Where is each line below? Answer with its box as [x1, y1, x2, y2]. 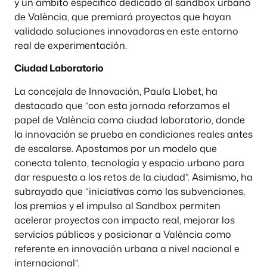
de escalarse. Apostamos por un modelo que [14, 141, 217, 155]
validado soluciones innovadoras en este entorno [14, 24, 238, 38]
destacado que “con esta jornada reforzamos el [14, 98, 230, 112]
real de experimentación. [14, 38, 127, 52]
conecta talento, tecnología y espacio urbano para [14, 156, 244, 169]
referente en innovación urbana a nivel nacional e [14, 241, 240, 255]
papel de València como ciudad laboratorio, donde [14, 113, 245, 126]
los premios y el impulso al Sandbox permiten [14, 198, 221, 212]
